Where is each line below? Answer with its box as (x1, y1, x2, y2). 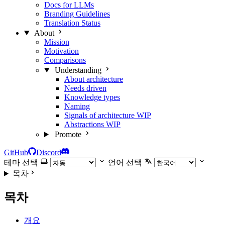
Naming (64, 102, 90, 110)
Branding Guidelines (44, 10, 110, 18)
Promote (54, 130, 81, 139)
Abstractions (64, 120, 104, 129)
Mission (44, 38, 69, 46)
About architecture (64, 75, 123, 83)
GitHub (4, 148, 28, 157)
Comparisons (44, 56, 86, 64)
